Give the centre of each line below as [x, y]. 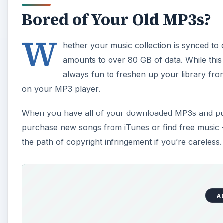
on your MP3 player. [61, 88]
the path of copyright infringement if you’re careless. [122, 142]
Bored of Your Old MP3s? [116, 20]
